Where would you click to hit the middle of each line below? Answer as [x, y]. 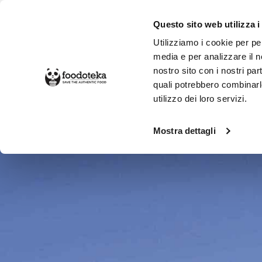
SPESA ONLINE [72, 77]
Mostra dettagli [185, 131]
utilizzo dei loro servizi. [200, 99]
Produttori [110, 115]
